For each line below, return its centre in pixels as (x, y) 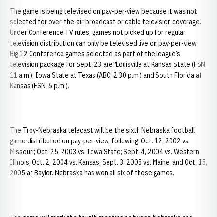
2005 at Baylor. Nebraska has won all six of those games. (92, 173)
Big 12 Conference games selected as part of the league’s (95, 54)
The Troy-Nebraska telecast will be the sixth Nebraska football (102, 130)
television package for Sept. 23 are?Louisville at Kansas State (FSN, (108, 64)
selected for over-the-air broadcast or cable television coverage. (106, 22)
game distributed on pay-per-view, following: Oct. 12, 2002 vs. (100, 141)
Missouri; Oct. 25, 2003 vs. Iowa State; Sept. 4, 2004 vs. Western (104, 152)
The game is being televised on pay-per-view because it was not (103, 11)
